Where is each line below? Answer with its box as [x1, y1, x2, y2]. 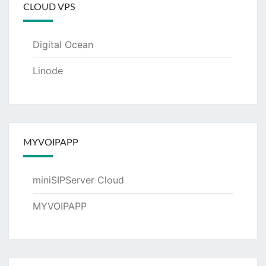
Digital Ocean [33, 38, 93, 50]
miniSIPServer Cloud [33, 173, 124, 186]
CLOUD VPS [23, 2, 75, 12]
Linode [33, 64, 63, 77]
